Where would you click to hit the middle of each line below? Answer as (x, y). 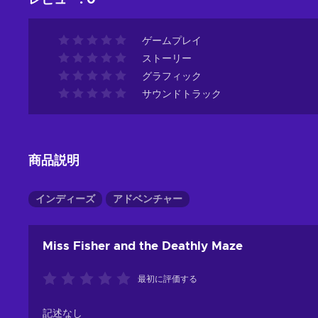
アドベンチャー (148, 200)
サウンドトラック (182, 95)
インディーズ (65, 200)
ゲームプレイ (172, 42)
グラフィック (172, 77)
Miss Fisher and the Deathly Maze (143, 246)
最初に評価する (168, 279)
